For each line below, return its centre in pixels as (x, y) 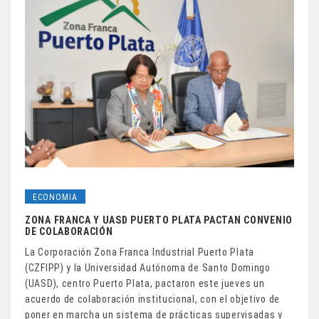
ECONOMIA (55, 198)
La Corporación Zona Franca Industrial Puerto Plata (140, 252)
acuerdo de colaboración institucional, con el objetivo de (152, 299)
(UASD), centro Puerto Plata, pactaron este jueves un (145, 284)
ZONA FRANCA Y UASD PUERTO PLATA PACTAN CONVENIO (159, 220)
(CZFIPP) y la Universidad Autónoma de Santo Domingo (148, 268)
